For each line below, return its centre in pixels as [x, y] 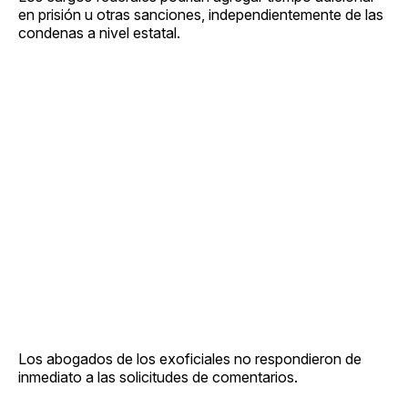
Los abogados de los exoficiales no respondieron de [190, 359]
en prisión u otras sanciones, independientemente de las [201, 15]
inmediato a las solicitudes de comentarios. [158, 377]
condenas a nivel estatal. [99, 33]
